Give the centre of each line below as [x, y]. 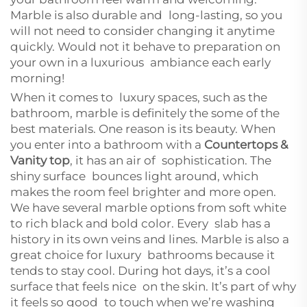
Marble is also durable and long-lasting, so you [146, 15]
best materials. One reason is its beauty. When [143, 129]
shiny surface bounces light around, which [134, 176]
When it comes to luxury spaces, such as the [139, 97]
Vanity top [40, 160]
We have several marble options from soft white [148, 208]
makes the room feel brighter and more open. [143, 192]
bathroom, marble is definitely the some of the [145, 113]
